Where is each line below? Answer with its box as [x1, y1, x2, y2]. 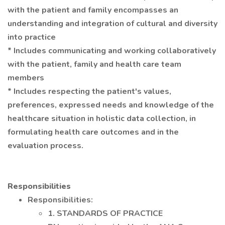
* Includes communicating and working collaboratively [8, 45, 216, 56]
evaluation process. [8, 140, 83, 151]
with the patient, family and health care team [8, 59, 181, 70]
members [8, 72, 44, 83]
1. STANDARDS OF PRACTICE [48, 208, 163, 219]
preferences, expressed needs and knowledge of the [8, 99, 214, 110]
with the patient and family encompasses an [8, 5, 178, 16]
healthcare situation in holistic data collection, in [8, 113, 196, 124]
